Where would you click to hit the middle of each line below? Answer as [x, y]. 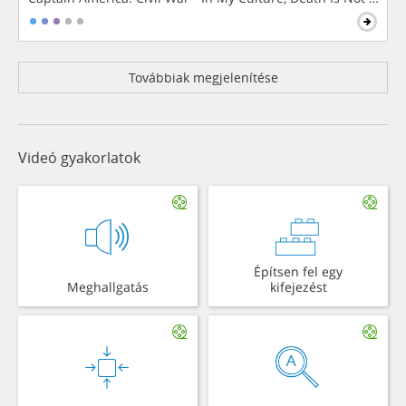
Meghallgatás [108, 286]
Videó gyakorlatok [79, 157]
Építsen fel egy [298, 271]
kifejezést [298, 286]
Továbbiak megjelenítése [203, 77]
